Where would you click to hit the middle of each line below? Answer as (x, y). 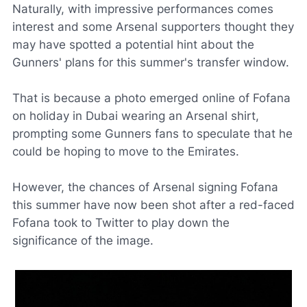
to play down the (182, 223)
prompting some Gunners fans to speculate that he (152, 134)
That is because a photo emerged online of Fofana (151, 98)
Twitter (114, 223)
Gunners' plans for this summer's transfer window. (151, 62)
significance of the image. (83, 241)
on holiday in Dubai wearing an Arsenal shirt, (136, 116)
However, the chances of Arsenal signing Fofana (145, 187)
